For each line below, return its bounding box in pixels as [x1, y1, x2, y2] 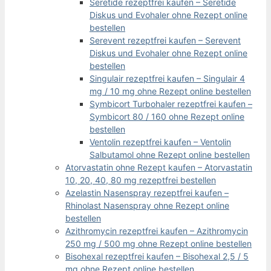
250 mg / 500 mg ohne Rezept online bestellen [65, 238, 252, 249]
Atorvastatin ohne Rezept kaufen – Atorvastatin [65, 162, 252, 172]
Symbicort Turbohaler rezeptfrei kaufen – [90, 98, 252, 109]
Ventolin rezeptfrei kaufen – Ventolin [90, 136, 231, 147]
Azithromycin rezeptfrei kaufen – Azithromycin [65, 225, 248, 236]
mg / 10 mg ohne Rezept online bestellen [90, 85, 251, 96]
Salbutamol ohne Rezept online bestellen [90, 149, 250, 160]
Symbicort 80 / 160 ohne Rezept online [90, 111, 244, 122]
